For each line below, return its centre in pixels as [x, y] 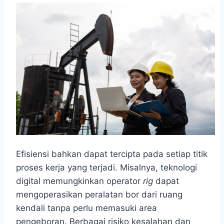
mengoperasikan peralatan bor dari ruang [99, 195]
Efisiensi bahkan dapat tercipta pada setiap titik [112, 154]
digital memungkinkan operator [79, 181]
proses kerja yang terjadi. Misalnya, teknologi [106, 168]
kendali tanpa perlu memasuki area [86, 208]
